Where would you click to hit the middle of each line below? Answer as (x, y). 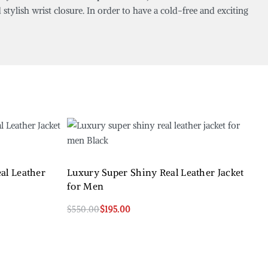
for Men (86, 186)
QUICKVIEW (149, 225)
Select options (95, 221)
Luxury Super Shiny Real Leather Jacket (156, 172)
